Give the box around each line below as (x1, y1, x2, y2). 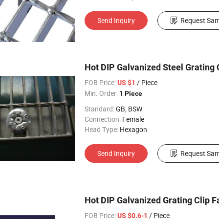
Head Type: (85, 125, 118, 134)
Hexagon (120, 125, 147, 134)
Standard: (85, 104, 114, 113)
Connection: (85, 114, 121, 124)
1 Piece (119, 89, 142, 97)
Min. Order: (85, 88, 118, 98)
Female (122, 114, 144, 124)
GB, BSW (116, 104, 142, 113)
